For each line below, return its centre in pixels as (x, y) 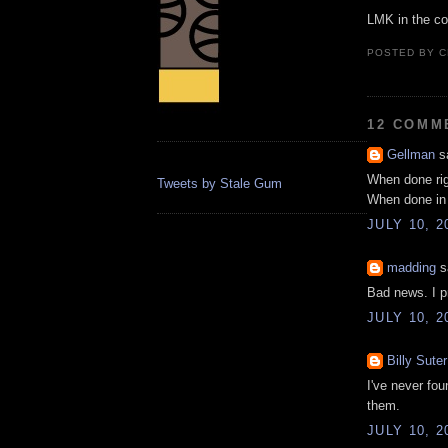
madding (411, 268)
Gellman (411, 155)
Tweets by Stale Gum (219, 183)
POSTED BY (403, 53)
